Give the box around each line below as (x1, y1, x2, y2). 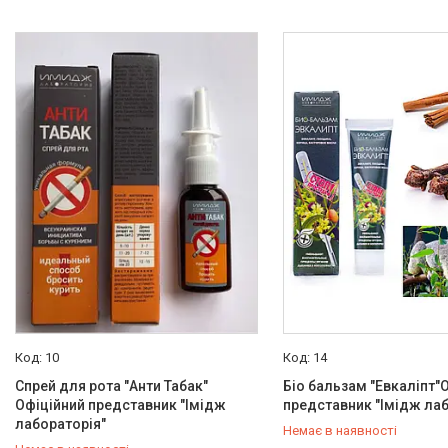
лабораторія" (15, 416, 106, 432)
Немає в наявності (282, 423, 397, 438)
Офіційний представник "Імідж (15, 397, 226, 413)
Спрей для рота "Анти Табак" (15, 378, 208, 394)
